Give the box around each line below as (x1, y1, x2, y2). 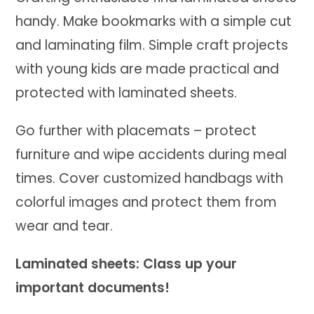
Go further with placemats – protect (15, 121, 257, 140)
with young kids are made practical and (15, 59, 280, 78)
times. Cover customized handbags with (15, 168, 284, 188)
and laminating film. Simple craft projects (15, 35, 289, 55)
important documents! (15, 278, 170, 297)
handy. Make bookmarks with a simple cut (15, 11, 292, 31)
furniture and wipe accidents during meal (15, 144, 287, 164)
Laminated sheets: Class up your (15, 254, 238, 273)
